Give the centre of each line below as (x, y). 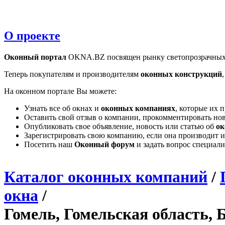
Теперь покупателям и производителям (72, 74)
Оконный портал (35, 57)
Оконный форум (104, 144)
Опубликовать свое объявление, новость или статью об (120, 126)
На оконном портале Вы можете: (60, 91)
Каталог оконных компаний (106, 177)
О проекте (32, 35)
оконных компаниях (138, 108)
